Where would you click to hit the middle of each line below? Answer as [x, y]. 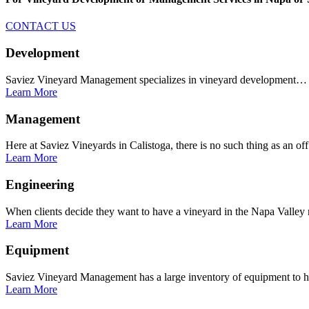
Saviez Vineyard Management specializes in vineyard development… [156, 79]
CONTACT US [41, 26]
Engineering [40, 185]
